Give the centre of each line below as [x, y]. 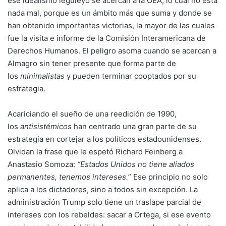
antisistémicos [46, 126]
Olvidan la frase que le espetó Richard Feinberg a [95, 152]
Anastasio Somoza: [42, 164]
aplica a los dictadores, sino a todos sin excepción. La [103, 189]
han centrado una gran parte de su [134, 126]
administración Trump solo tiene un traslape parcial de [104, 202]
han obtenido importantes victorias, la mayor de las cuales [111, 25]
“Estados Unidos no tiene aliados [136, 164]
